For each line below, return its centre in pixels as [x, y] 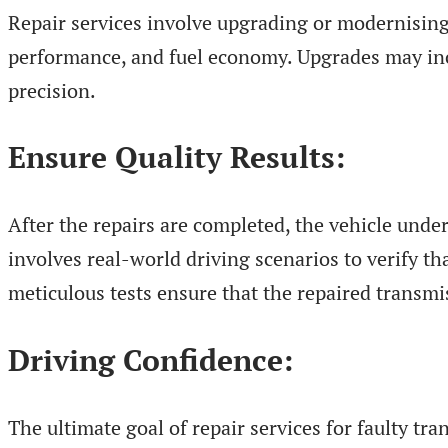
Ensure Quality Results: [176, 157]
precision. [52, 90]
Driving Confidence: [150, 360]
